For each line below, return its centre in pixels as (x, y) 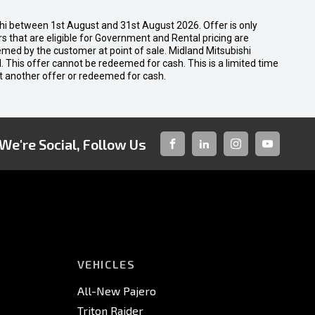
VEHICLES (106, 264)
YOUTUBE (285, 155)
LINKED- (219, 155)
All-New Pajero (116, 291)
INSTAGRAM (259, 155)
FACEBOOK (193, 155)
